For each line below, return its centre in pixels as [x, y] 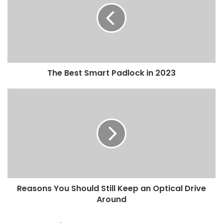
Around [111, 199]
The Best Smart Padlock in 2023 [111, 73]
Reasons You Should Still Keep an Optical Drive [111, 188]
